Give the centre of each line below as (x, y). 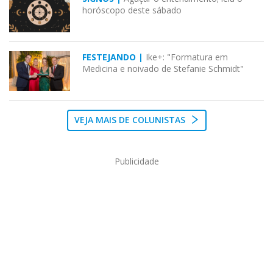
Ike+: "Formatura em (187, 57)
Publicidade (136, 161)
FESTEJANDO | (114, 57)
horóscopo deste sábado (132, 10)
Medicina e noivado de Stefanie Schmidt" (163, 69)
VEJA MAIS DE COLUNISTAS (131, 120)
